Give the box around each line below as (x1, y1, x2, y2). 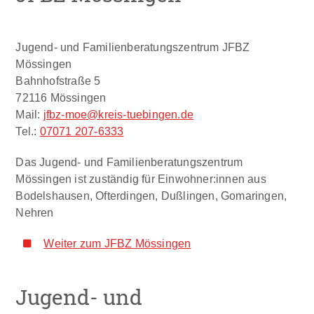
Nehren (15, 206, 54, 219)
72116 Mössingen (15, 91, 107, 104)
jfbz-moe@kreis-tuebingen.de (43, 108, 194, 121)
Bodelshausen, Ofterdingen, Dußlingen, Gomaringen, (15, 189, 287, 203)
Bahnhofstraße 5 (15, 74, 101, 88)
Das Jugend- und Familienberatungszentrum (15, 156, 243, 169)
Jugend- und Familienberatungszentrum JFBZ (15, 41, 250, 54)
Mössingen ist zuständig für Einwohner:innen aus (15, 172, 266, 186)
